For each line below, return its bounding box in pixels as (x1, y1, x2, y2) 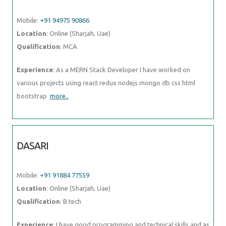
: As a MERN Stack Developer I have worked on (53, 66, 190, 73)
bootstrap (17, 92, 50, 99)
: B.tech (60, 197, 81, 205)
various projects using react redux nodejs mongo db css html (17, 79, 195, 86)
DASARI (17, 140, 49, 151)
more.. (50, 92, 69, 99)
